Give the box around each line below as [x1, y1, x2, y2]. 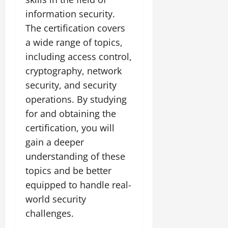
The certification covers [25, 21, 125, 34]
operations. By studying [25, 93, 127, 105]
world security [25, 192, 86, 205]
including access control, [25, 50, 132, 63]
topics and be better [25, 164, 111, 177]
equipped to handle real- [25, 178, 131, 191]
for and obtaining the [25, 107, 116, 120]
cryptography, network [25, 64, 122, 77]
